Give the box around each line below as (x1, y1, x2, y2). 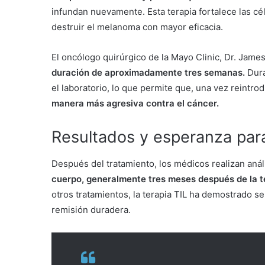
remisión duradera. (51, 203, 131, 215)
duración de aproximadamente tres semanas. (51, 67, 245, 79)
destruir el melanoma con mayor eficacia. (51, 21, 223, 33)
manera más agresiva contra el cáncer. (51, 98, 219, 109)
